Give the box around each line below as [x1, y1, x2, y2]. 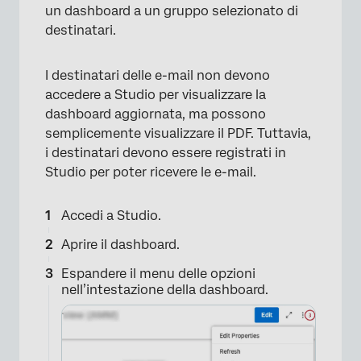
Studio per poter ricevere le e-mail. [45, 164, 256, 180]
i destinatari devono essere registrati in [45, 144, 286, 160]
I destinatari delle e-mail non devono [45, 67, 270, 83]
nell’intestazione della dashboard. [61, 281, 268, 297]
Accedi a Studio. [61, 207, 161, 223]
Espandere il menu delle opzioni [61, 265, 255, 281]
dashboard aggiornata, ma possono [45, 106, 266, 122]
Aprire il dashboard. [61, 236, 180, 252]
